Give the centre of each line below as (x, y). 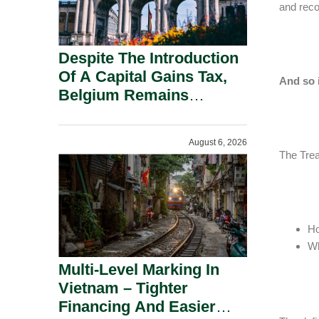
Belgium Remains (124, 95)
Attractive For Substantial (152, 114)
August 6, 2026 (218, 142)
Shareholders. (110, 132)
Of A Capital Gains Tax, (143, 77)
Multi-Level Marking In (139, 270)
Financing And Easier (137, 307)
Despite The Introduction (148, 58)
